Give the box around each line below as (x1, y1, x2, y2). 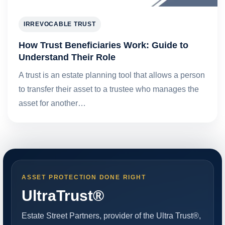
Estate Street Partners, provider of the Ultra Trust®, (22, 211, 201, 220)
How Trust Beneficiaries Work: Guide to (19, 39, 188, 50)
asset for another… (19, 98, 86, 107)
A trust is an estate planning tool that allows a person (19, 70, 205, 79)
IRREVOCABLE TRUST (24, 20, 96, 28)
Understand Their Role (19, 51, 116, 62)
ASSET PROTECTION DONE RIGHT (22, 173, 146, 181)
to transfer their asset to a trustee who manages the (19, 84, 199, 93)
